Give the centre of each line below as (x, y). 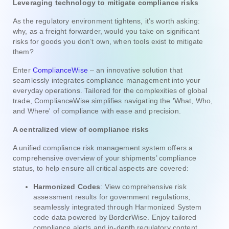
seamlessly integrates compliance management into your (107, 80)
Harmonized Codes (67, 186)
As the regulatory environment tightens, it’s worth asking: (107, 21)
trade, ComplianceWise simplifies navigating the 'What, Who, (113, 100)
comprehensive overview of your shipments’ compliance (105, 158)
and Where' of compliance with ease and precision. (97, 111)
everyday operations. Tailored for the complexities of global (110, 90)
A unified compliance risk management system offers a (103, 147)
